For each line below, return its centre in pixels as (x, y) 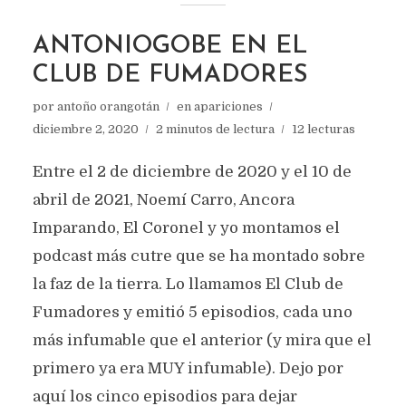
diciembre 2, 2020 (85, 129)
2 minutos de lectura (215, 129)
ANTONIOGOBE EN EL (169, 47)
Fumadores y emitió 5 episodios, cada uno (192, 312)
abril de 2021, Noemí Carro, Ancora (163, 200)
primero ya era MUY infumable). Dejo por (188, 368)
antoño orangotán (108, 106)
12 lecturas (323, 129)
